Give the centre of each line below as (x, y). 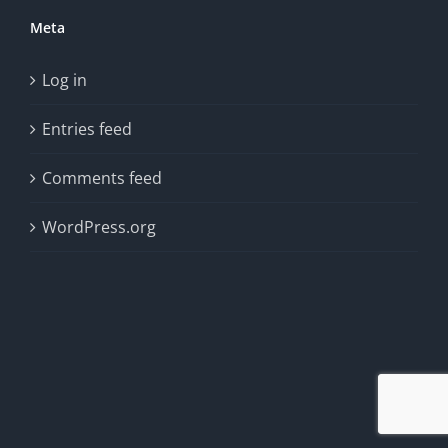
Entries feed (87, 129)
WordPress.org (99, 227)
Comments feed (102, 178)
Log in (64, 80)
